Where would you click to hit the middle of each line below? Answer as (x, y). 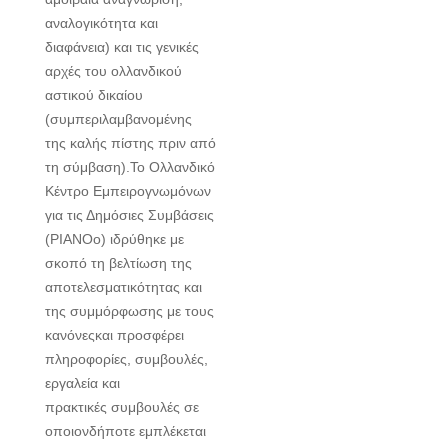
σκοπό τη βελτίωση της (118, 263)
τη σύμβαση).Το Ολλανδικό (130, 167)
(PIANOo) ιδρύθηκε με (114, 239)
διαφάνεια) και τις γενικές (122, 47)
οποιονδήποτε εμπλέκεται (125, 431)
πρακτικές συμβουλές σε (122, 407)
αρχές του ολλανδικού (113, 71)
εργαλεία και (82, 383)
